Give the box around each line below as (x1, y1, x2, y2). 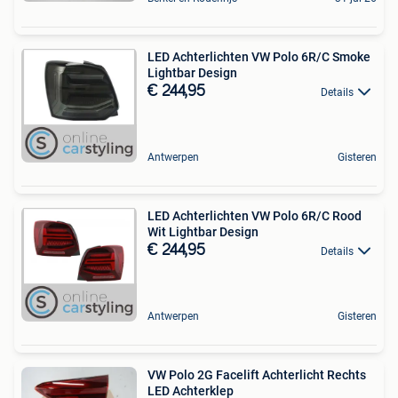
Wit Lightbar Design (147, 224, 259, 239)
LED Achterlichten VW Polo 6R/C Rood (147, 208, 362, 223)
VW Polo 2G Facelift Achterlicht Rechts (147, 367, 366, 382)
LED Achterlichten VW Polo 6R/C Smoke (147, 49, 370, 64)
